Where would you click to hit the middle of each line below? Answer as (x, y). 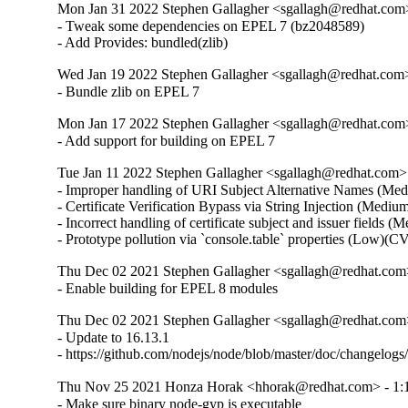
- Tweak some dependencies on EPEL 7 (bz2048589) (211, 26)
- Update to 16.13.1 (114, 338)
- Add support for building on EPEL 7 (167, 141)
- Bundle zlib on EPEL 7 (129, 92)
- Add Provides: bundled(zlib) (143, 43)
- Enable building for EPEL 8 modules (168, 289)
